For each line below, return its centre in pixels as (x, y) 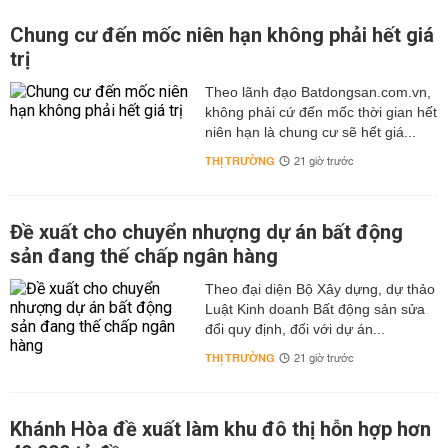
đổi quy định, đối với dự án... (294, 329)
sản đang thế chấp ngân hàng (144, 256)
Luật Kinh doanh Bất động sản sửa (314, 309)
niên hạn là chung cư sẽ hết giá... (310, 132)
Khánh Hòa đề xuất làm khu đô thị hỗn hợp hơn (220, 429)
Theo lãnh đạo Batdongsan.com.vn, (317, 92)
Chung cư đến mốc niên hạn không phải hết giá (222, 35)
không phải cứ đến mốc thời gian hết (320, 112)
